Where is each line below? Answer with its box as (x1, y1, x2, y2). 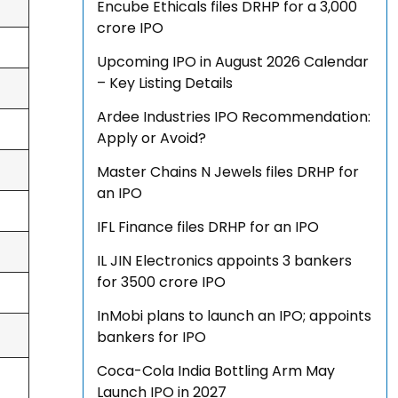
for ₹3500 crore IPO (97, 272, 227, 293)
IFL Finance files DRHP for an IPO (97, 217, 320, 238)
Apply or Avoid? (97, 128, 207, 149)
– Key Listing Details (97, 73, 234, 94)
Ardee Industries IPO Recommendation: (97, 107, 371, 128)
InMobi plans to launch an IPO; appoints (97, 306, 372, 327)
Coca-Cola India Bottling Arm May (97, 361, 336, 382)
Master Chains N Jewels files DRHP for (97, 162, 360, 183)
